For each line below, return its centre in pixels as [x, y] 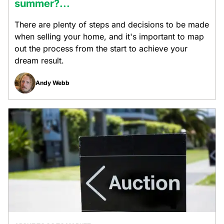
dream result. [39, 60]
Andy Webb [52, 83]
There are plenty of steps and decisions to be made [112, 24]
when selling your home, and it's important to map [109, 36]
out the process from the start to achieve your [101, 48]
